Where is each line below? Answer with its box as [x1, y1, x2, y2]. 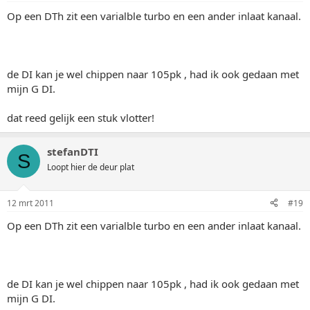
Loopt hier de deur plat [47, 161, 134, 173]
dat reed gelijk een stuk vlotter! [7, 111, 154, 125]
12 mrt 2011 [7, 197, 54, 209]
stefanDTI [47, 145, 98, 158]
